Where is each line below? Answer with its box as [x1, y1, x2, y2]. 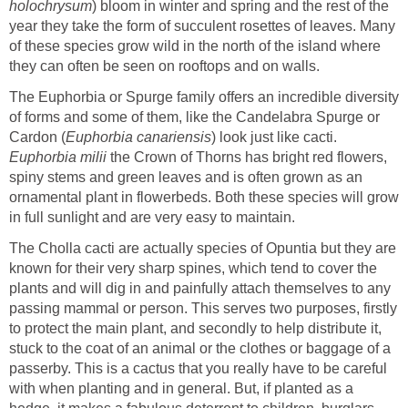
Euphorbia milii [9, 148, 107, 165]
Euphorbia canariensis [66, 128, 211, 145]
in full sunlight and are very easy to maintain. [9, 209, 295, 225]
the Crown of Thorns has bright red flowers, [107, 148, 387, 165]
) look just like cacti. [211, 128, 337, 145]
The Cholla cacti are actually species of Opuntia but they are [9, 240, 396, 256]
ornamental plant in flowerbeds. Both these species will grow [9, 189, 399, 205]
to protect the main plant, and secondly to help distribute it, [9, 320, 382, 336]
